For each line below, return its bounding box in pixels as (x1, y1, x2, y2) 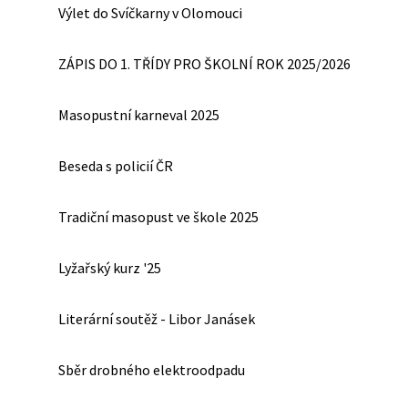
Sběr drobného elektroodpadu (58, 360, 245, 379)
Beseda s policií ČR (58, 156, 173, 175)
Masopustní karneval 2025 (58, 105, 219, 124)
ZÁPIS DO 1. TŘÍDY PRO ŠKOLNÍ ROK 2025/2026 (58, 54, 351, 73)
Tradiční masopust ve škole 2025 (58, 207, 259, 226)
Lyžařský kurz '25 (58, 258, 161, 277)
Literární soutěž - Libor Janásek (58, 309, 255, 328)
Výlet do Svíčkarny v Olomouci (58, 3, 242, 22)
